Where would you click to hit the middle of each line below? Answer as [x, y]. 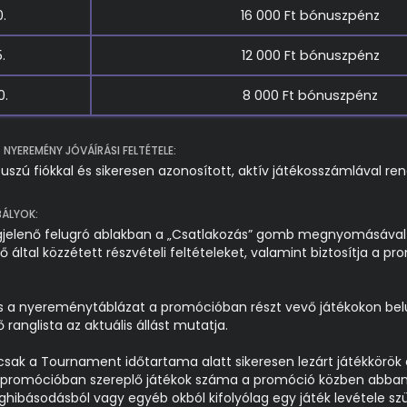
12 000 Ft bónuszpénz [310, 55]
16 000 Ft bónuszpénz [310, 15]
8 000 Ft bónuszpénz [310, 95]
